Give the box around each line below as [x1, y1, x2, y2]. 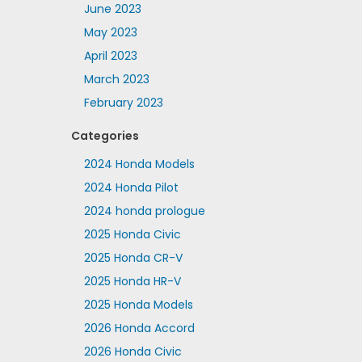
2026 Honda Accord [83, 320, 195, 336]
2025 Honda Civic [83, 226, 181, 242]
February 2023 [83, 95, 163, 111]
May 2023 [83, 24, 137, 40]
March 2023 [83, 71, 149, 87]
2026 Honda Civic [83, 343, 182, 360]
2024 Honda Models [83, 156, 195, 172]
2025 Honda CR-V [83, 250, 183, 266]
